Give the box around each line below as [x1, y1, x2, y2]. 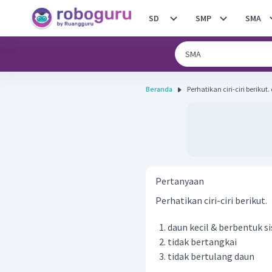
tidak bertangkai [168, 236, 237, 248]
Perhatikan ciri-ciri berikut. [155, 194, 267, 206]
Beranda [146, 84, 172, 93]
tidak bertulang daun [168, 250, 254, 262]
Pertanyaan [155, 175, 204, 187]
